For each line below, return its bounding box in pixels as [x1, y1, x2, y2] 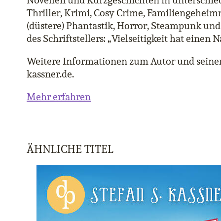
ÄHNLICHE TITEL [27, 142, 113, 156]
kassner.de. [27, 68, 74, 80]
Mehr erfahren [27, 90, 91, 103]
